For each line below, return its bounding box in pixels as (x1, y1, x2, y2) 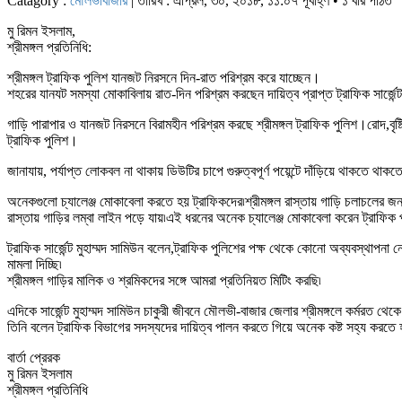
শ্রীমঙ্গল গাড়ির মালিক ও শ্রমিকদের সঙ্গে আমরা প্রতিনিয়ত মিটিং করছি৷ (7, 272, 321, 288)
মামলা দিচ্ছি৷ (7, 256, 62, 272)
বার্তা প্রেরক (7, 349, 60, 365)
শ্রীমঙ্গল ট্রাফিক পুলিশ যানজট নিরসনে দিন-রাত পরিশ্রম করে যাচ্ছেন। (7, 69, 320, 85)
